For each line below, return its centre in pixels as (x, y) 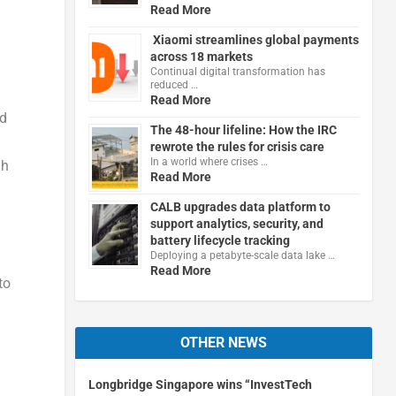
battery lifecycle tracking (220, 240)
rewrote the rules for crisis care (237, 146)
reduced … (174, 84)
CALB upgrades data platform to (240, 206)
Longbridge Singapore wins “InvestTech (200, 384)
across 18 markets (201, 56)
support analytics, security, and (236, 223)
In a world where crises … (209, 161)
